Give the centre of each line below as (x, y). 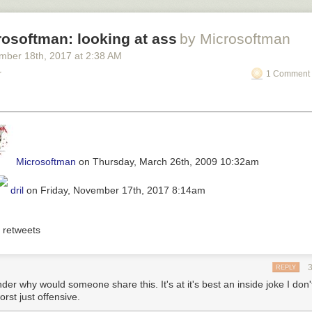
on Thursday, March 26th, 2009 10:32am (167, 162)
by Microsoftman (235, 39)
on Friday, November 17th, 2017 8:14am (115, 190)
